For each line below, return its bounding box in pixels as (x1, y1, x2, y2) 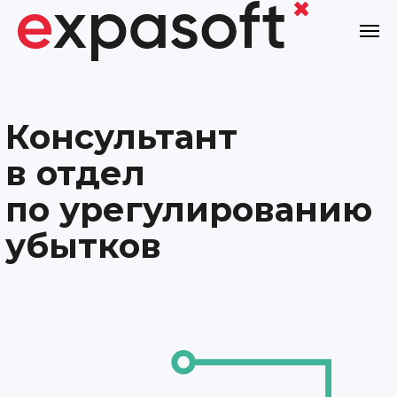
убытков (5, 225, 161, 267)
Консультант (5, 116, 237, 158)
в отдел (5, 152, 145, 194)
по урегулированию (5, 189, 372, 230)
